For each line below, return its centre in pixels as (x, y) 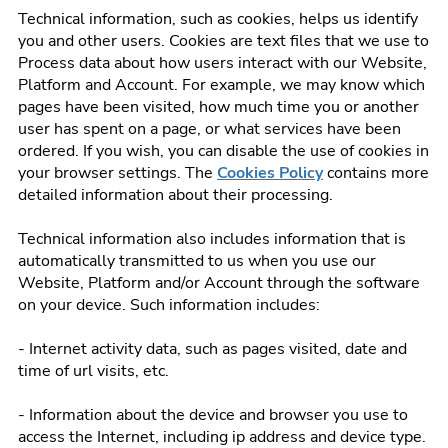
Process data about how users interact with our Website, (222, 63)
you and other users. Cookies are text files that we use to (223, 41)
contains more (376, 173)
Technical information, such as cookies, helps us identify (218, 19)
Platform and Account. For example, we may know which (221, 85)
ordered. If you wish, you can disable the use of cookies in (223, 151)
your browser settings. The (117, 173)
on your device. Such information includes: (169, 305)
